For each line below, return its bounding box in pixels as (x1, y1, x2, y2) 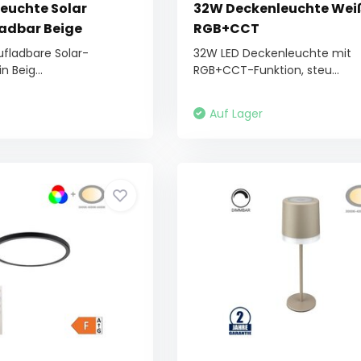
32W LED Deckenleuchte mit (193, 45, 351, 61)
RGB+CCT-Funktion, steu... (193, 62, 339, 78)
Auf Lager (209, 106, 263, 122)
